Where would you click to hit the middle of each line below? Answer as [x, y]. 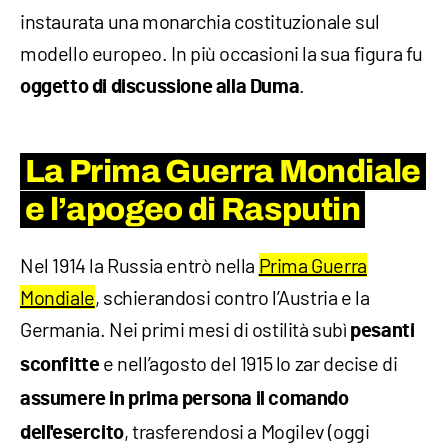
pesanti [382, 331]
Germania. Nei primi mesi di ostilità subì [185, 329]
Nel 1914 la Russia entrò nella [139, 265]
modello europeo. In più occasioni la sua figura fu [222, 53]
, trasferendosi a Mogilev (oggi [246, 431]
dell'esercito [72, 433]
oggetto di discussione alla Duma [160, 87]
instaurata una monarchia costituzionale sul [200, 21]
